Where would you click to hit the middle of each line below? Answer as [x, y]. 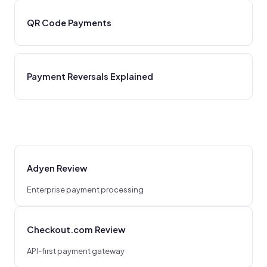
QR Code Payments [69, 22]
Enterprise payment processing [85, 190]
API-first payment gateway [76, 251]
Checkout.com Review [76, 229]
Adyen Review [57, 168]
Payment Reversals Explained [90, 76]
